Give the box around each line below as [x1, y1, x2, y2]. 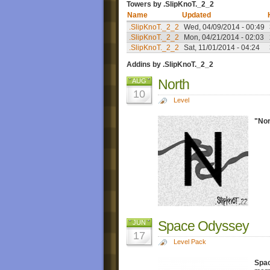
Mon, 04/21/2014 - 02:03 [184, 33, 264, 42]
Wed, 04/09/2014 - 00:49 [184, 23, 265, 32]
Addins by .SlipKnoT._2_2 [127, 60, 213, 69]
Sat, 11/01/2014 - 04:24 [184, 43, 260, 52]
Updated [182, 11, 211, 20]
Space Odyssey [158, 218, 249, 234]
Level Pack [173, 237, 206, 245]
